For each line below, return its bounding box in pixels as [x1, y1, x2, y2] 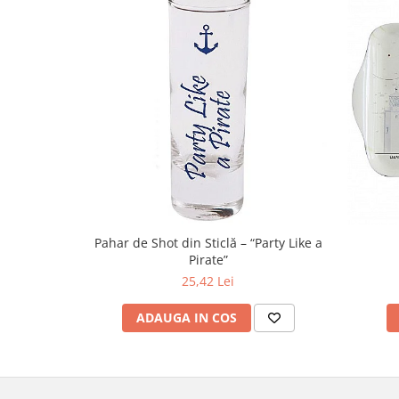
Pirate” [188, 251, 228, 269]
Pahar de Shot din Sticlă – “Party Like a [94, 234, 322, 252]
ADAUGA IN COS [135, 309, 237, 327]
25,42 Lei [182, 273, 234, 290]
